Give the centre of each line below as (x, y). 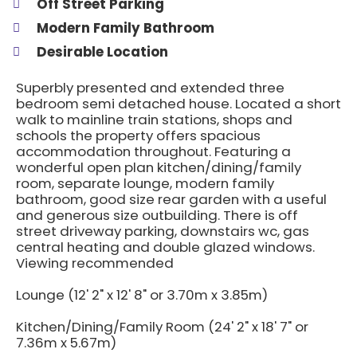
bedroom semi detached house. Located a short (178, 103)
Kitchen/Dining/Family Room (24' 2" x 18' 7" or (162, 326)
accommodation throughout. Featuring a (153, 151)
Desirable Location (102, 51)
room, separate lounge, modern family (145, 183)
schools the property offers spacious (138, 135)
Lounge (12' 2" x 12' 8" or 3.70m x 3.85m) (142, 294)
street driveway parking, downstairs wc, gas (163, 231)
